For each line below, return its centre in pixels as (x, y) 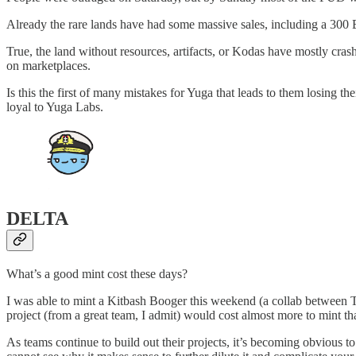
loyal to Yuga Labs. (55, 107)
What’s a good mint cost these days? (97, 274)
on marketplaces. (48, 66)
